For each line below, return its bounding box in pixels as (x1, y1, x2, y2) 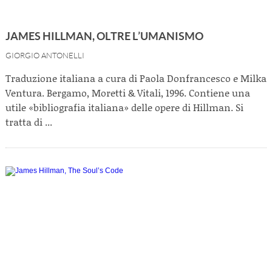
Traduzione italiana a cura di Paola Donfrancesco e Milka (5, 71, 267, 85)
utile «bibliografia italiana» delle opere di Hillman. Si (5, 100, 243, 114)
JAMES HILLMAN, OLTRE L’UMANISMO (5, 29, 203, 42)
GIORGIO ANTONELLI (5, 52, 84, 60)
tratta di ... (5, 115, 52, 129)
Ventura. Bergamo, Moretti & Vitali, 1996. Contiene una (5, 86, 250, 100)
